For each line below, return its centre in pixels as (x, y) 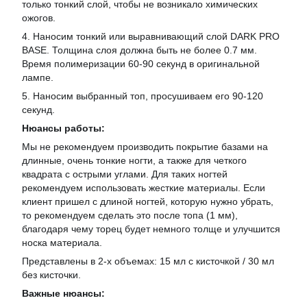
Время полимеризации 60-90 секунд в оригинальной (141, 64)
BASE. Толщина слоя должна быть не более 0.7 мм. (139, 50)
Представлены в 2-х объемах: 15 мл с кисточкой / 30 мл (148, 261)
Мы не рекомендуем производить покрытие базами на (145, 147)
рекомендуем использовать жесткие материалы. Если (144, 188)
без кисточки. (51, 275)
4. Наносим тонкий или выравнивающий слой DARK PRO (151, 37)
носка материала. (62, 243)
